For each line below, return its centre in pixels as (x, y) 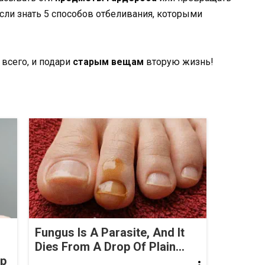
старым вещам (108, 62)
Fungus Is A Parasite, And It (110, 232)
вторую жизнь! (179, 62)
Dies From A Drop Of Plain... (110, 246)
